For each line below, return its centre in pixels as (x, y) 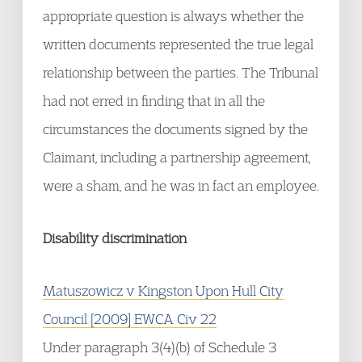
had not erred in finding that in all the (154, 101)
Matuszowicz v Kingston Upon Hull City (163, 290)
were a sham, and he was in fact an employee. (181, 185)
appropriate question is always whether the (173, 16)
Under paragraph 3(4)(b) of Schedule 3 (160, 347)
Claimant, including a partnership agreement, (177, 157)
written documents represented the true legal (178, 44)
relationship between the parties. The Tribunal (181, 72)
